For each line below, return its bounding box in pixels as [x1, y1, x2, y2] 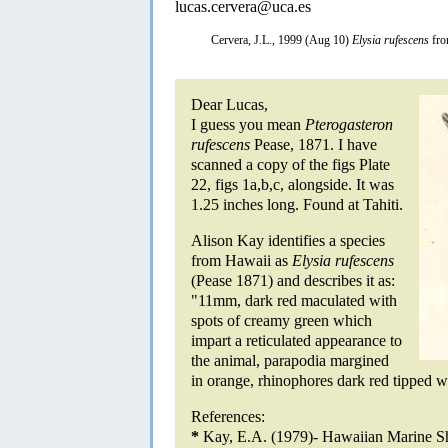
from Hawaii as [191, 251, 292, 269]
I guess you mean [191, 115, 305, 133]
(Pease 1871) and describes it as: [191, 271, 395, 289]
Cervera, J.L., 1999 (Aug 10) [211, 32, 352, 47]
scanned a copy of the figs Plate [191, 155, 390, 173]
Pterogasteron [305, 115, 393, 133]
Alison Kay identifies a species [191, 231, 385, 249]
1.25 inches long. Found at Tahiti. [191, 195, 403, 213]
